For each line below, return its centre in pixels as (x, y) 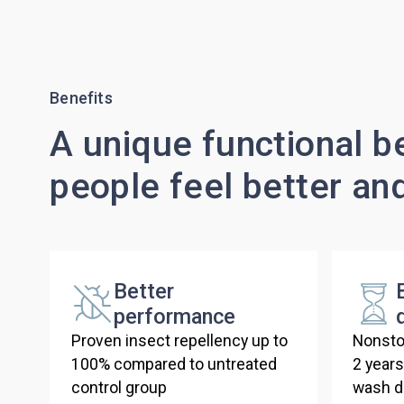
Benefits (81, 99)
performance (175, 317)
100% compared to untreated (174, 365)
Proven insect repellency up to (179, 341)
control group (119, 388)
